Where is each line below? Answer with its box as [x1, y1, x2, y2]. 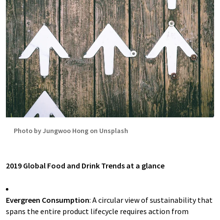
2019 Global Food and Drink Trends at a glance [6, 161, 165, 170]
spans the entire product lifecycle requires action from [6, 206, 189, 216]
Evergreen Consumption [6, 195, 89, 205]
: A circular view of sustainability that [89, 195, 213, 205]
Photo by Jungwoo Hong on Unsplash [14, 126, 128, 135]
